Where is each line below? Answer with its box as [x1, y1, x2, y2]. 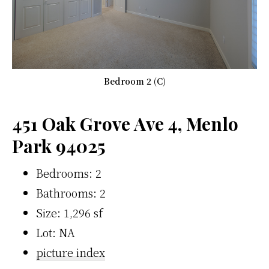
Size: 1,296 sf [36, 205, 103, 221]
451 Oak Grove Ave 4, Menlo [12, 112, 238, 136]
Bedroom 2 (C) [103, 75, 166, 88]
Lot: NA [36, 225, 75, 241]
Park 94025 [12, 134, 106, 159]
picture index [36, 244, 105, 261]
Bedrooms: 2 [36, 165, 101, 181]
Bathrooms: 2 [36, 185, 106, 201]
